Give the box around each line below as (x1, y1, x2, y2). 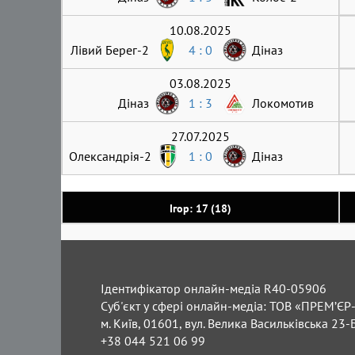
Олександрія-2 (69, 147, 151, 164)
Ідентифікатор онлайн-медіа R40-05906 (101, 280, 326, 296)
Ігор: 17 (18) (170, 200, 231, 216)
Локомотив (252, 94, 314, 111)
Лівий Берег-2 (71, 41, 149, 58)
